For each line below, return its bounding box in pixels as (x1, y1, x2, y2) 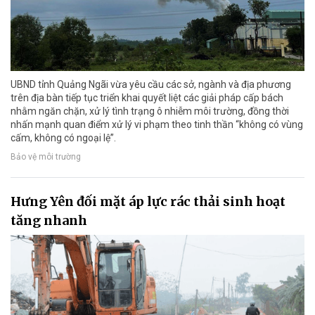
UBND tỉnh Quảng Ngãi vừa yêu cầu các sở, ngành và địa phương (11, 78, 291, 90)
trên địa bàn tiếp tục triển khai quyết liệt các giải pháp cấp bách (11, 91, 283, 103)
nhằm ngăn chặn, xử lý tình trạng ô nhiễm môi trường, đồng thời (11, 105, 289, 117)
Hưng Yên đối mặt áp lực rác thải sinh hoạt (11, 193, 285, 210)
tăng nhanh (11, 212, 87, 229)
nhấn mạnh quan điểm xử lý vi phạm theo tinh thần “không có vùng (11, 118, 303, 130)
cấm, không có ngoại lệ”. (11, 131, 116, 143)
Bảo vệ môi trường (11, 152, 81, 162)
